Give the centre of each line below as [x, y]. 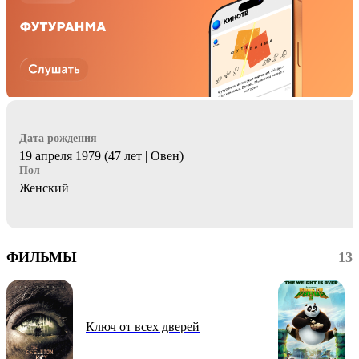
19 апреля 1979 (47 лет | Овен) [101, 155]
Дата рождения [58, 138]
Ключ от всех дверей [143, 327]
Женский [44, 188]
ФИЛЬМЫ [42, 257]
